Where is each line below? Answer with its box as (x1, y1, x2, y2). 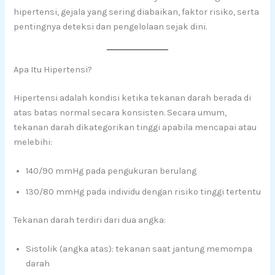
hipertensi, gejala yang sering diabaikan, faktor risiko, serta (14, 7, 260, 18)
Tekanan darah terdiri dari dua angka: (14, 214, 166, 225)
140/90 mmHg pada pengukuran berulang (26, 165, 197, 176)
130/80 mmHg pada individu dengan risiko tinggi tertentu (26, 186, 261, 197)
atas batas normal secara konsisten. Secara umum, (14, 107, 227, 118)
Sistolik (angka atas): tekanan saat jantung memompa (26, 244, 253, 255)
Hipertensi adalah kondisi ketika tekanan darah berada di (14, 92, 252, 103)
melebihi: (14, 136, 53, 147)
